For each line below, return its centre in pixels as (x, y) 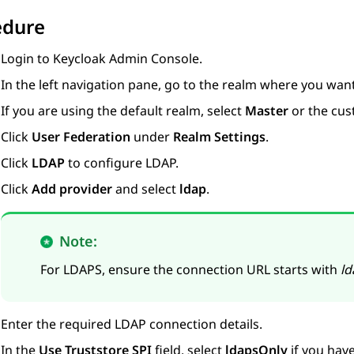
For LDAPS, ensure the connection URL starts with (190, 270)
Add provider (72, 189)
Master (267, 111)
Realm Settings (219, 137)
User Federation (81, 137)
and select (146, 189)
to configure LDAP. (122, 163)
